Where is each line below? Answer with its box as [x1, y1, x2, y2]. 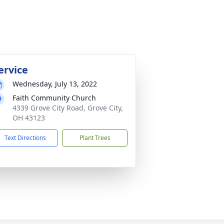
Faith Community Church [12, 93, 96, 102]
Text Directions [4, 133, 46, 142]
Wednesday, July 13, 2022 [12, 79, 97, 88]
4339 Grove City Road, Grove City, [12, 103, 123, 112]
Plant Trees [79, 133, 110, 142]
